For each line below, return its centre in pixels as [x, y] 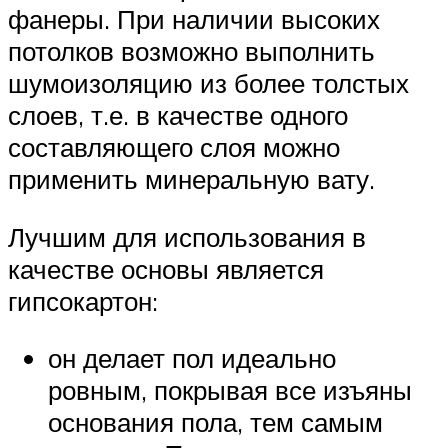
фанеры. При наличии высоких [194, 19]
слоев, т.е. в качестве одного [178, 115]
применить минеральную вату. [191, 179]
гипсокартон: [83, 300]
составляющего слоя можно [174, 147]
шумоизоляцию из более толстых [208, 83]
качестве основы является [166, 268]
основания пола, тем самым [215, 422]
